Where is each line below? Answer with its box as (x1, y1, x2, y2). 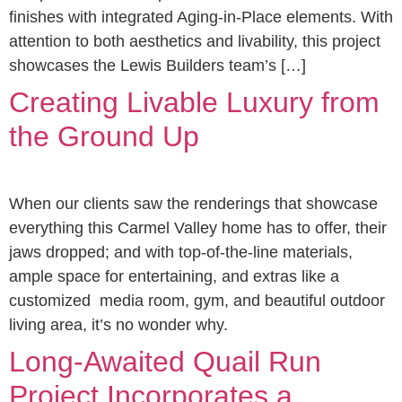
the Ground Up (9, 120, 199, 153)
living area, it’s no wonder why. (9, 316, 228, 334)
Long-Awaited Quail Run (9, 345, 321, 378)
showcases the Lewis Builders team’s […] (9, 57, 306, 74)
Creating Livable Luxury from (9, 86, 380, 118)
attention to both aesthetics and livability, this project (9, 32, 380, 50)
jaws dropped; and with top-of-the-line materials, (9, 243, 353, 261)
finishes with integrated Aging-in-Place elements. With (9, 8, 393, 26)
